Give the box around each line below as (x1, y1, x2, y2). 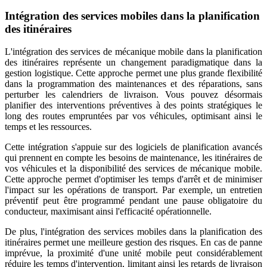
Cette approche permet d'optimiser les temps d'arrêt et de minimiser (5, 174, 262, 185)
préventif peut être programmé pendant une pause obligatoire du (5, 195, 262, 206)
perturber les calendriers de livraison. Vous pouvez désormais (5, 89, 262, 100)
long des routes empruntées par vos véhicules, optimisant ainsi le (5, 111, 262, 122)
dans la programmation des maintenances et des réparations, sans (5, 79, 262, 89)
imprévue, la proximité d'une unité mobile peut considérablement (5, 248, 262, 259)
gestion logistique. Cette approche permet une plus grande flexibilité (5, 68, 262, 79)
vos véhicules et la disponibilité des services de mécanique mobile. (5, 163, 262, 174)
